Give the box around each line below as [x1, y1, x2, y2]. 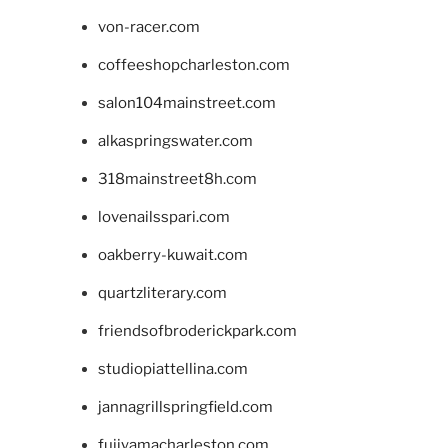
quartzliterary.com [97, 283, 227, 302]
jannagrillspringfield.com [97, 397, 273, 416]
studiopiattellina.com [97, 359, 248, 378]
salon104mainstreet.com [97, 93, 276, 112]
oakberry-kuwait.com [97, 245, 248, 264]
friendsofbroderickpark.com [97, 321, 297, 340]
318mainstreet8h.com [97, 169, 257, 188]
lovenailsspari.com [97, 207, 230, 226]
